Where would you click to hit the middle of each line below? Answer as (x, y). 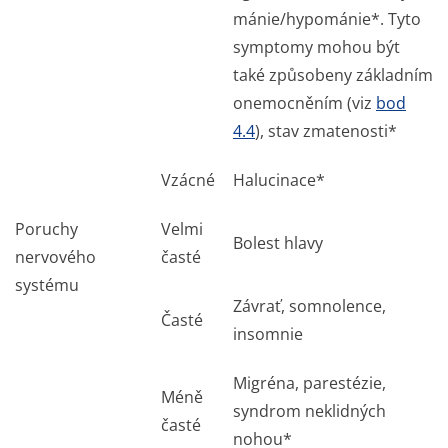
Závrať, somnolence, (309, 306)
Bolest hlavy (278, 243)
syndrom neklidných (309, 411)
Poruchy (46, 229)
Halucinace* (279, 180)
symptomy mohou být (316, 47)
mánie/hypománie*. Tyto (327, 19)
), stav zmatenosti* (326, 131)
